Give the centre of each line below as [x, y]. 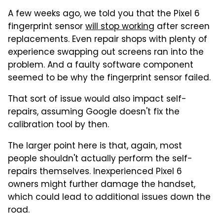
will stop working [120, 27]
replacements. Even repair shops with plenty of [108, 40]
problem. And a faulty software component [101, 66]
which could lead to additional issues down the [109, 198]
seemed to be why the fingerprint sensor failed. [109, 79]
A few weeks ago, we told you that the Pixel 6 [104, 15]
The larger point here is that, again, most [95, 147]
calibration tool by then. [58, 126]
